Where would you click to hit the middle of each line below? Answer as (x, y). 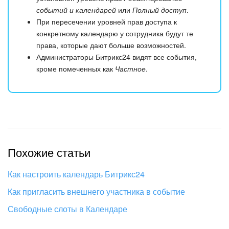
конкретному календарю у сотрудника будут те (115, 33)
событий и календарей (76, 9)
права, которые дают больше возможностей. (111, 45)
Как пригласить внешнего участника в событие (96, 191)
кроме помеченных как (76, 68)
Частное (130, 68)
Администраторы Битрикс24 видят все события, (117, 56)
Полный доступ (159, 9)
